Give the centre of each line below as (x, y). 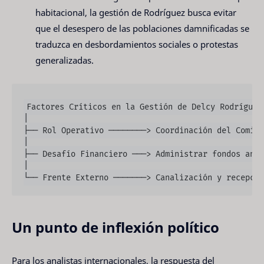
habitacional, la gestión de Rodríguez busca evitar (136, 13)
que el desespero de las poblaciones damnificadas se (142, 29)
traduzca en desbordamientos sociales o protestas (137, 44)
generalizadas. (65, 60)
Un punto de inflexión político (115, 227)
